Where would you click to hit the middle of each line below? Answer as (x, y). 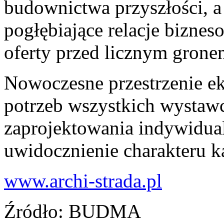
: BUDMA (99, 211)
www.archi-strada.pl (83, 180)
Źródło (31, 211)
